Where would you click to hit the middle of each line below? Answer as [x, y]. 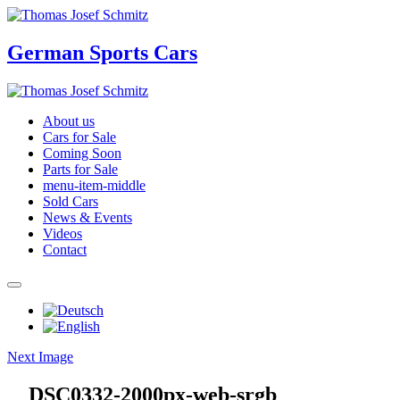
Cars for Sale [79, 137]
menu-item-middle [94, 185]
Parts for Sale [80, 169]
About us [69, 121]
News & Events [87, 217]
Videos [62, 233]
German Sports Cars [102, 52]
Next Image [40, 356]
